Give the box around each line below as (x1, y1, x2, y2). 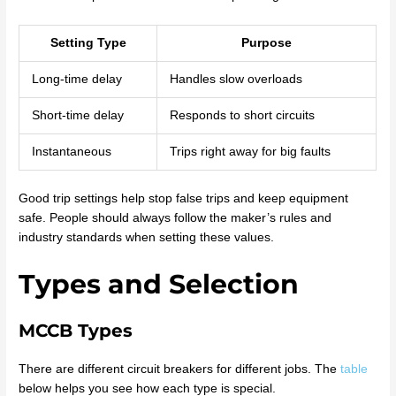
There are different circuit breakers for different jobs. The (19, 362, 341, 376)
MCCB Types (19, 319, 133, 341)
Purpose (241, 36, 293, 50)
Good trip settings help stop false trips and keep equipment (19, 191, 349, 205)
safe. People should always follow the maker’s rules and (19, 210, 332, 225)
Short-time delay (31, 109, 124, 123)
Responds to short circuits (169, 109, 315, 123)
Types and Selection (19, 267, 300, 301)
